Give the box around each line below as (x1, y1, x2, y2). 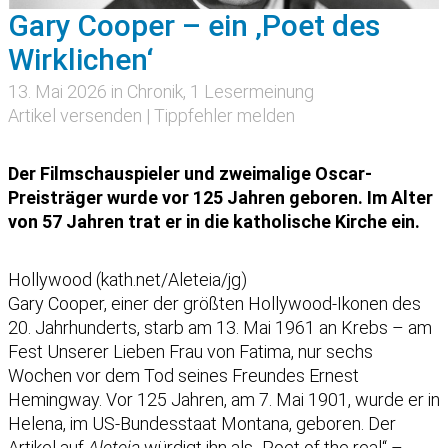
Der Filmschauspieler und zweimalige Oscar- (8, 163, 372, 185)
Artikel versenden (8, 105, 142, 127)
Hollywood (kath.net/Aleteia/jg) (8, 269, 247, 291)
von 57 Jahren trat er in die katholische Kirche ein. (8, 211, 420, 233)
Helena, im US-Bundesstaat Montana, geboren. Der (8, 413, 396, 435)
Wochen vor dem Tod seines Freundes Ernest (8, 365, 359, 387)
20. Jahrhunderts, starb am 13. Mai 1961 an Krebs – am (8, 317, 432, 339)
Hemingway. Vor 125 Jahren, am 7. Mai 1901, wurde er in (8, 389, 440, 411)
